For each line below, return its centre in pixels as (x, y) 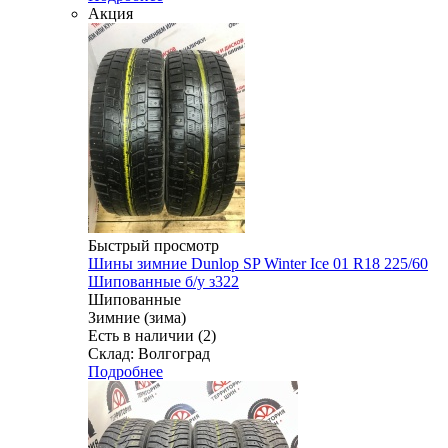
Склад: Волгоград (149, 353)
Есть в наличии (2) (152, 335)
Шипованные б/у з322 (163, 281)
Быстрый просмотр (153, 245)
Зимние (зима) (137, 317)
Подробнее (125, 371)
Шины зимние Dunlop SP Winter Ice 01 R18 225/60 (258, 263)
